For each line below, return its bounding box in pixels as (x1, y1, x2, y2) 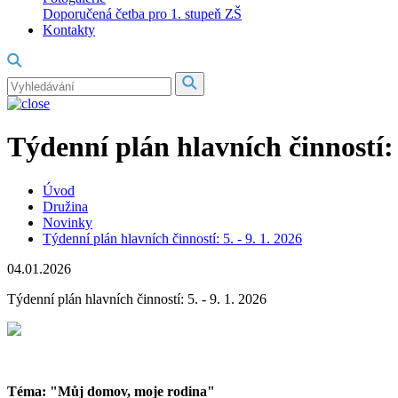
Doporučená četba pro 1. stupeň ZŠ (43, 6, 242, 21)
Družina (43, 198, 88, 214)
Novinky (43, 214, 92, 230)
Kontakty (43, 22, 95, 37)
